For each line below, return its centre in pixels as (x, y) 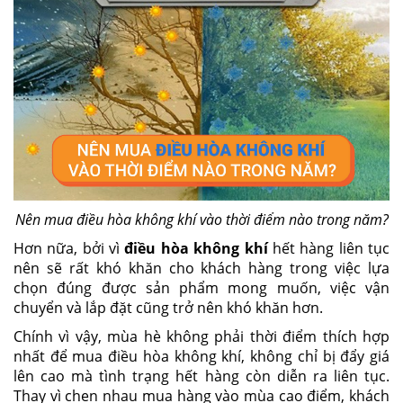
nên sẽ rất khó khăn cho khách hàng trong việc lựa (201, 268)
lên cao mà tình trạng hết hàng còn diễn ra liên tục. (201, 376)
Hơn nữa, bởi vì (69, 248)
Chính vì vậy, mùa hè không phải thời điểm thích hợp (201, 336)
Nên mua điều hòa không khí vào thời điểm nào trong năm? (201, 219)
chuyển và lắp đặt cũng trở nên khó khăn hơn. (168, 307)
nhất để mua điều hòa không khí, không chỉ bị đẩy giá (201, 356)
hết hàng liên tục (329, 248)
